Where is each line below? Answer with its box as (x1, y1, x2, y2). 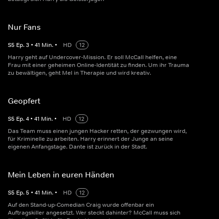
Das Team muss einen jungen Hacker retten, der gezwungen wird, (8, 127, 187, 135)
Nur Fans (8, 22, 41, 32)
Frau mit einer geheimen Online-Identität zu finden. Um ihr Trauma (8, 61, 189, 69)
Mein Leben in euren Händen (8, 170, 114, 179)
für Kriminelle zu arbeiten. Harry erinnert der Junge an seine (8, 135, 173, 143)
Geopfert (8, 96, 41, 106)
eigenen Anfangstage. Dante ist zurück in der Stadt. (8, 143, 147, 151)
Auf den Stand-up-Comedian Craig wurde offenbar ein (8, 201, 154, 209)
